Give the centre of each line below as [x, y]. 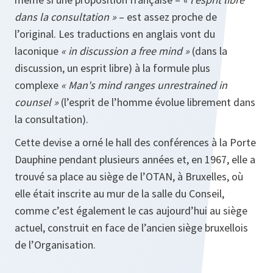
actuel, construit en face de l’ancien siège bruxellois [131, 228]
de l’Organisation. [55, 245]
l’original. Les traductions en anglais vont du [115, 34]
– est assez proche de [167, 17]
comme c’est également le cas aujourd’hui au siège [131, 211]
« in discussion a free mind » [125, 51]
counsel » [37, 102]
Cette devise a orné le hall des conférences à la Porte [135, 143]
